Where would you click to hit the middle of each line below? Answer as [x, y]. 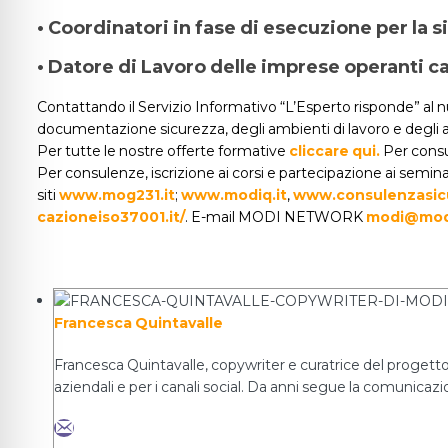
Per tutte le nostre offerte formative [163, 151]
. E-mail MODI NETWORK [275, 217]
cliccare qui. [334, 151]
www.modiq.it [234, 195]
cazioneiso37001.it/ [111, 217]
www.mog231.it [117, 195]
